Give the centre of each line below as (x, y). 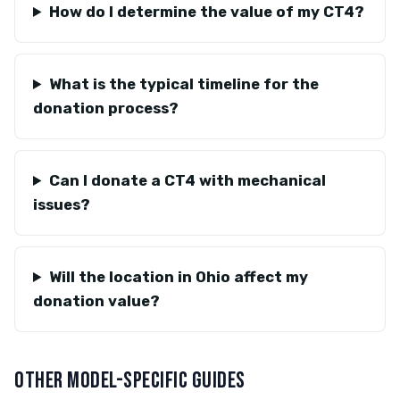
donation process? (106, 108)
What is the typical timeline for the (183, 84)
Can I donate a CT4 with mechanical (187, 180)
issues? (62, 204)
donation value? (96, 301)
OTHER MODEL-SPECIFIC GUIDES (130, 381)
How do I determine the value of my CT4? (206, 12)
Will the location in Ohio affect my (178, 277)
